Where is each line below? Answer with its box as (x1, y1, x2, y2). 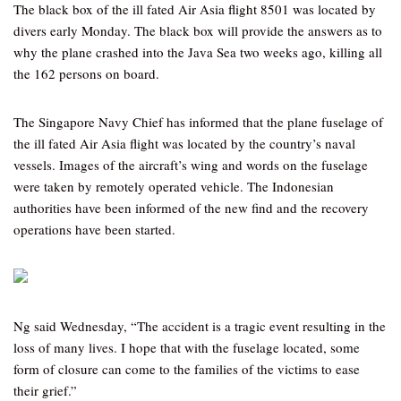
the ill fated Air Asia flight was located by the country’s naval (13, 134, 355, 152)
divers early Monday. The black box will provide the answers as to (13, 21, 382, 39)
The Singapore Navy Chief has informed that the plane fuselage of (13, 113, 383, 131)
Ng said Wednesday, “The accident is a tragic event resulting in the (13, 317, 386, 335)
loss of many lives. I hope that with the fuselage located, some (13, 338, 360, 356)
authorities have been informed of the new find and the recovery (13, 199, 369, 217)
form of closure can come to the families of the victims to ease (13, 360, 360, 378)
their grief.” (13, 381, 77, 399)
